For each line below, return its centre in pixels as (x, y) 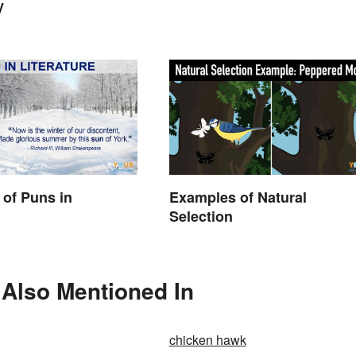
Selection (201, 217)
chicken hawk (207, 340)
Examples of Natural (238, 197)
